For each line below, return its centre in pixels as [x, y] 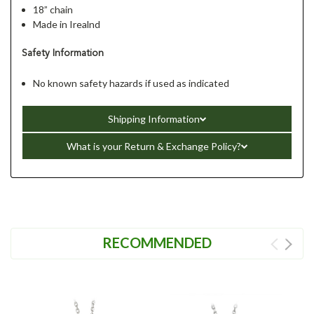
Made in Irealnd [67, 24]
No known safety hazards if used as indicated [131, 83]
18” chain [53, 9]
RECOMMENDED [157, 242]
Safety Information [63, 53]
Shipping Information [153, 118]
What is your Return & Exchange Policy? [153, 146]
